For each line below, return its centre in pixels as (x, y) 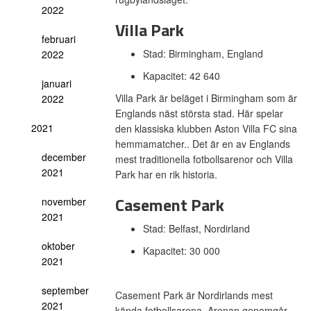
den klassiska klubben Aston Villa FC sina (206, 128)
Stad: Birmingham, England (204, 53)
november (64, 201)
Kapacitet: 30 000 (183, 251)
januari (57, 83)
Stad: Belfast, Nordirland (197, 228)
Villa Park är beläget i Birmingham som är (206, 98)
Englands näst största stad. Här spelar (199, 113)
